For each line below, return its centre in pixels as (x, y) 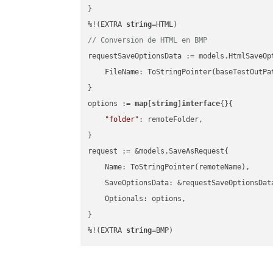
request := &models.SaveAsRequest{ (158, 151)
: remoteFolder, (171, 120)
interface (201, 104)
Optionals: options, (137, 199)
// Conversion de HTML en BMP (148, 41)
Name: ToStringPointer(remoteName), (169, 167)
